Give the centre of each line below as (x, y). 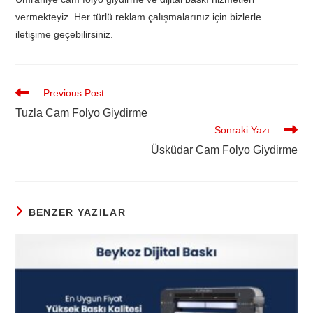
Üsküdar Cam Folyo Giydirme (224, 150)
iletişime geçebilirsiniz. (65, 35)
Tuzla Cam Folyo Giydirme (82, 113)
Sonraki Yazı (242, 130)
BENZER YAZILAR (77, 213)
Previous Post (74, 93)
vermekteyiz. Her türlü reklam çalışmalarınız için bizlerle (139, 17)
